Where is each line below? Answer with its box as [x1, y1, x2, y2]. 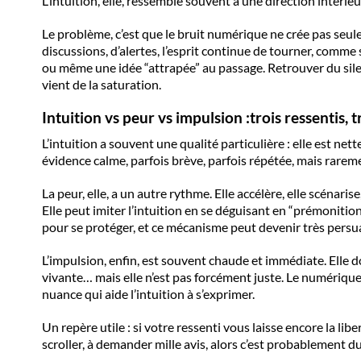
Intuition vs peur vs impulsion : [42, 109, 250, 127]
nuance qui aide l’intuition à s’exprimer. [42, 286, 255, 302]
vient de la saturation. [42, 77, 161, 93]
